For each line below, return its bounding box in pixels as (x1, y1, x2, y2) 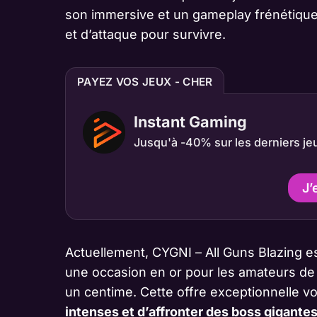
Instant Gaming (134, 113, 247, 132)
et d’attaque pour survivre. (65, 27, 226, 42)
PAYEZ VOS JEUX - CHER (77, 75, 213, 89)
